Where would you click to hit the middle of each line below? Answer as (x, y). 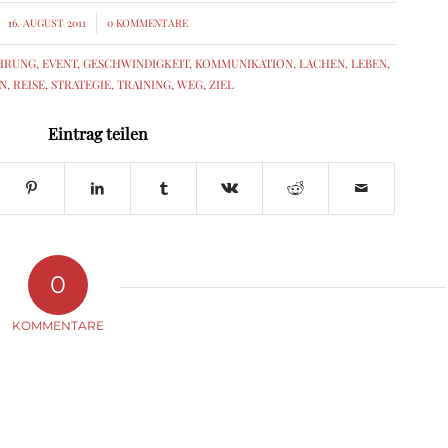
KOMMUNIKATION (244, 63)
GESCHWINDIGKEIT (136, 63)
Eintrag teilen (98, 134)
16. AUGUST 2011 (47, 23)
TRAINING (144, 84)
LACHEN (322, 63)
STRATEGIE (81, 84)
